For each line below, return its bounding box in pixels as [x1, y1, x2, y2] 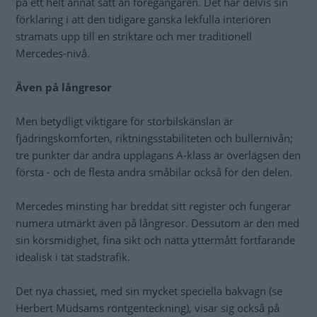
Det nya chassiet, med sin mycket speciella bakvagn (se [16, 284, 282, 299]
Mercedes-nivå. [16, 46, 90, 61]
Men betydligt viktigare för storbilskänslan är [16, 114, 234, 129]
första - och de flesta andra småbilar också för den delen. [16, 165, 301, 180]
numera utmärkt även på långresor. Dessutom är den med [16, 216, 299, 231]
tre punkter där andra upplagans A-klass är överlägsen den [16, 148, 301, 163]
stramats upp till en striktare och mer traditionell [16, 29, 252, 44]
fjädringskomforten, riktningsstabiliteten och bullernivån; [16, 131, 293, 146]
